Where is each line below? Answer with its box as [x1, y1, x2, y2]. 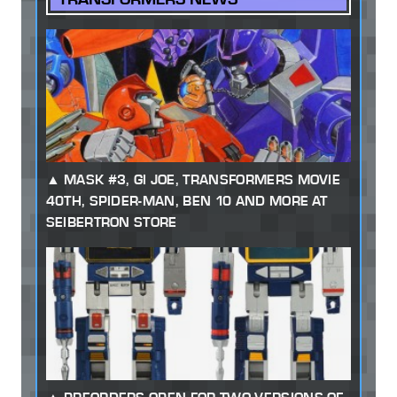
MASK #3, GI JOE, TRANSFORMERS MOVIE [63, 170, 341, 188]
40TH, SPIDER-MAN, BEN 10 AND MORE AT [45, 191, 328, 209]
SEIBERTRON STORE [45, 213, 177, 230]
